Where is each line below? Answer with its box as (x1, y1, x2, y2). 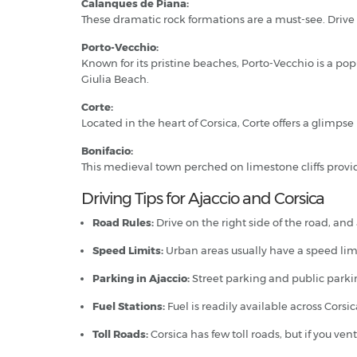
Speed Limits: (92, 244, 163, 257)
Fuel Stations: (92, 300, 165, 312)
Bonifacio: (81, 144, 133, 157)
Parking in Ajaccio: (92, 272, 190, 284)
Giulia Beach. (81, 73, 149, 85)
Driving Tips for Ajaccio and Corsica (81, 189, 324, 208)
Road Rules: (92, 216, 154, 229)
